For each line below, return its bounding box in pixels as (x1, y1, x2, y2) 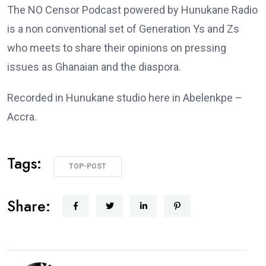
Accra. (7, 110, 37, 123)
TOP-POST (69, 161, 106, 170)
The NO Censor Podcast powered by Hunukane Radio (7, 3, 258, 16)
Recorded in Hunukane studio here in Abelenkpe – (7, 91, 242, 104)
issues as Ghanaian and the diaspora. (7, 60, 181, 73)
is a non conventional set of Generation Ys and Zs (7, 22, 239, 35)
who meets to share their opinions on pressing (7, 41, 226, 54)
